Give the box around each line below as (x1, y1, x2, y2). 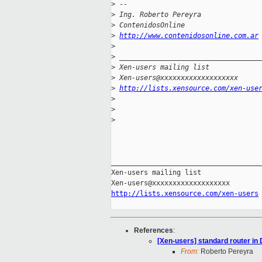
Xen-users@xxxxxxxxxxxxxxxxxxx (115, 74, 238, 82)
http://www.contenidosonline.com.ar (119, 32, 258, 40)
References (134, 226, 173, 235)
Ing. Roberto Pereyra (115, 11, 201, 19)
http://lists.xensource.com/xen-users (111, 189, 258, 198)
